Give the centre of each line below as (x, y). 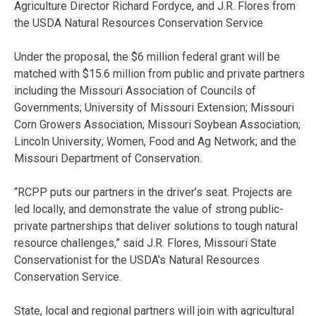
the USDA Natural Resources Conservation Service (139, 23)
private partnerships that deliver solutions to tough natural (156, 226)
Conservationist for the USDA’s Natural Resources (137, 260)
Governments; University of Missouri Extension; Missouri (154, 107)
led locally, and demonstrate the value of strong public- (149, 209)
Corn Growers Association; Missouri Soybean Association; (157, 124)
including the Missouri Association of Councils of (135, 90)
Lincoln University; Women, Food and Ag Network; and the (155, 141)
